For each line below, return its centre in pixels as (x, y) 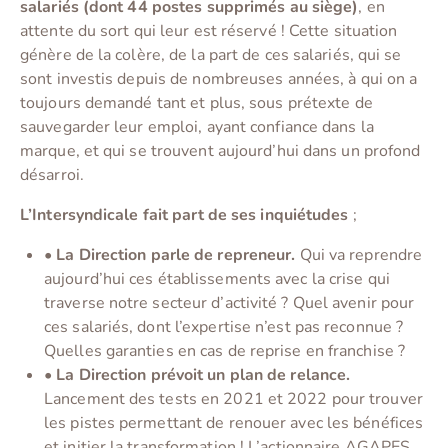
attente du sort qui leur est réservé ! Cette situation (209, 31)
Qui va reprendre (361, 255)
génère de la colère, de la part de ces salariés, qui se (211, 55)
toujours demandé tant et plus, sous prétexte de (196, 103)
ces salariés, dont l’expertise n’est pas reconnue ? (224, 327)
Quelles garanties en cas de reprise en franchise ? (225, 351)
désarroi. (52, 175)
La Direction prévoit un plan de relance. (203, 375)
